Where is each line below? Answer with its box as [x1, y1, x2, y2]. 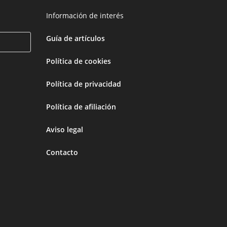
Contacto [46, 147, 78, 157]
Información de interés [46, 11, 124, 20]
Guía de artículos [46, 33, 105, 43]
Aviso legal [46, 125, 83, 134]
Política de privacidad [46, 79, 121, 89]
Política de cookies [46, 56, 111, 66]
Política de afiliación [46, 102, 116, 111]
